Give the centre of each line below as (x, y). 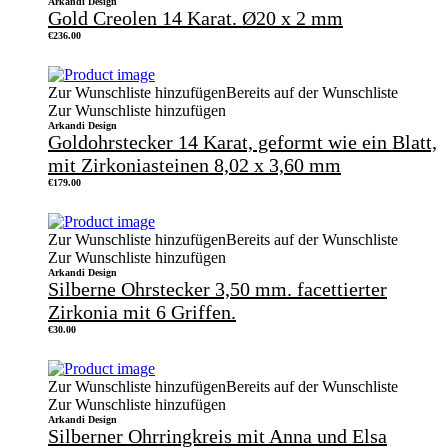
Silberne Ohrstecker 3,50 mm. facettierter (217, 288)
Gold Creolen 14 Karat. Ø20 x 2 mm (195, 17)
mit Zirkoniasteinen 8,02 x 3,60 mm (194, 164)
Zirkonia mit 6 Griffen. (142, 311)
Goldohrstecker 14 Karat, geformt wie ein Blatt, (242, 141)
